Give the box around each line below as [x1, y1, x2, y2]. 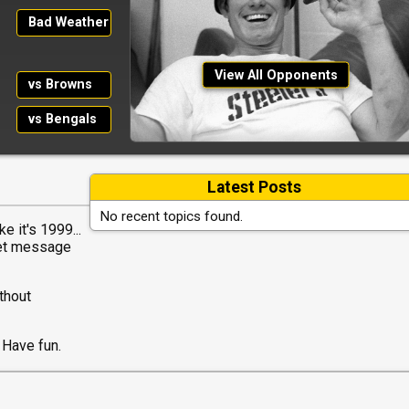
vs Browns [27, 77, 92, 93]
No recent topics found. [100, 208, 243, 225]
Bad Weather [27, 15, 109, 31]
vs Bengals [27, 111, 97, 128]
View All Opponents [214, 67, 338, 83]
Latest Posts [206, 178, 301, 197]
